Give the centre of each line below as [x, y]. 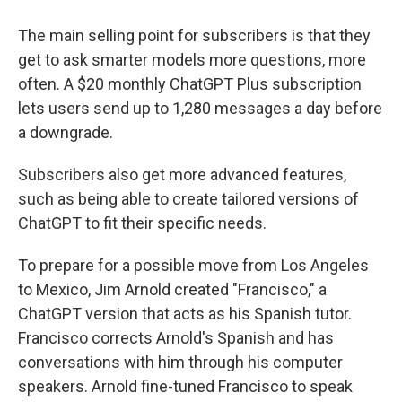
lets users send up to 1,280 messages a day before [200, 108]
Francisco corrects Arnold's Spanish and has [176, 337]
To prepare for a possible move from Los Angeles [193, 265]
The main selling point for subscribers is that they [194, 35]
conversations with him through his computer [180, 362]
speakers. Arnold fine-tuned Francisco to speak [185, 386]
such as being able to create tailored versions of [188, 198]
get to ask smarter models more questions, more [192, 59]
